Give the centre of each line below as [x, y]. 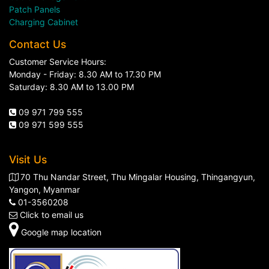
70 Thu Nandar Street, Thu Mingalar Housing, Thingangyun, [138, 177]
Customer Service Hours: [58, 62]
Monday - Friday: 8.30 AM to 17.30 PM [85, 74]
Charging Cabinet [44, 22]
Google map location [61, 232]
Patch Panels [35, 9]
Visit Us [29, 159]
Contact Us [38, 44]
